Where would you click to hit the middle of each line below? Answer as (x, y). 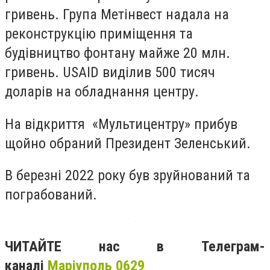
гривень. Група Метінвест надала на (117, 14)
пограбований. (53, 195)
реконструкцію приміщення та (99, 33)
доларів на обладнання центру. (102, 91)
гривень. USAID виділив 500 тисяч (110, 72)
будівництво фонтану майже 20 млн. (118, 53)
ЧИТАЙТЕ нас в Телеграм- (135, 246)
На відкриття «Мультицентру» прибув (121, 124)
